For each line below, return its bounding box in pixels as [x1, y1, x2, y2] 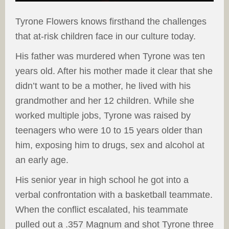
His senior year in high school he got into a [15, 175, 189, 186]
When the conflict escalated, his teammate [15, 204, 188, 215]
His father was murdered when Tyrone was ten [15, 51, 205, 62]
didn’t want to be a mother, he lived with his [15, 81, 191, 91]
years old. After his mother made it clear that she [15, 66, 213, 77]
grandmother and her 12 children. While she [15, 96, 194, 106]
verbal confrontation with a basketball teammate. [15, 190, 213, 200]
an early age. [15, 155, 68, 166]
